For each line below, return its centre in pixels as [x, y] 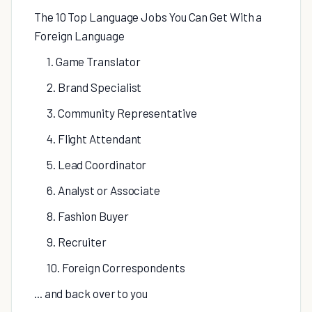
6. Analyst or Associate [104, 190]
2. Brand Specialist [94, 87]
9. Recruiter [77, 242]
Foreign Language [79, 36]
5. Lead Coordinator [97, 164]
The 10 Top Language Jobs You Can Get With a [148, 17]
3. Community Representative [122, 113]
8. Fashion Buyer [88, 216]
